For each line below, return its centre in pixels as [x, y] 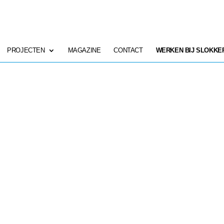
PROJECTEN [26, 50]
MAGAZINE [84, 50]
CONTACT [128, 50]
